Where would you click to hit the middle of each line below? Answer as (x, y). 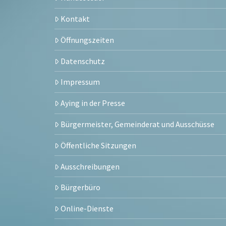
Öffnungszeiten (88, 40)
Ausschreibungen (90, 166)
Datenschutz (83, 61)
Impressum (80, 82)
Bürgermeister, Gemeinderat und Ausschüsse (138, 124)
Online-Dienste (87, 209)
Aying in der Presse (93, 103)
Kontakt (75, 19)
